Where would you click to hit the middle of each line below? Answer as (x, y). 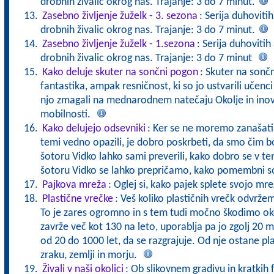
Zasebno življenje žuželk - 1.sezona (118, 44)
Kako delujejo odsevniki (94, 129)
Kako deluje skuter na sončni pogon (120, 72)
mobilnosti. (68, 115)
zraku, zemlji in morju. (91, 255)
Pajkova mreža (74, 185)
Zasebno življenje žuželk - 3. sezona (120, 16)
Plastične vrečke (77, 199)
